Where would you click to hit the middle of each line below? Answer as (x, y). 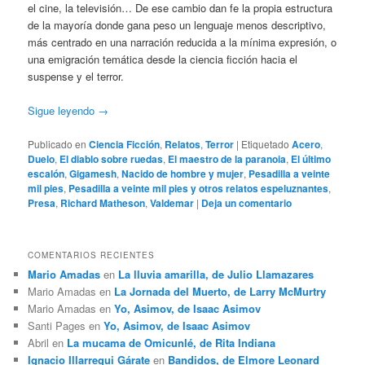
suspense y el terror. (76, 77)
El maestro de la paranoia (227, 158)
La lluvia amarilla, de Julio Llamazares (216, 274)
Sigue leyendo (63, 111)
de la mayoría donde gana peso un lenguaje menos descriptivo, (177, 25)
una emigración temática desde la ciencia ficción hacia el (163, 59)
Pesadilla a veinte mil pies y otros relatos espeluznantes (199, 188)
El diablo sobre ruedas (112, 158)
